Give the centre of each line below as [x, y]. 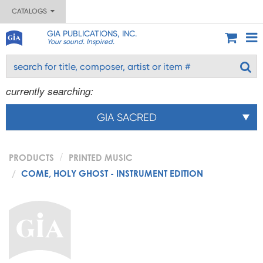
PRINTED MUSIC [101, 157]
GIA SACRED [127, 117]
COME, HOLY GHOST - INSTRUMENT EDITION [112, 173]
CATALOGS [31, 11]
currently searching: [50, 91]
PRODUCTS [31, 157]
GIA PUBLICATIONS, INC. [92, 33]
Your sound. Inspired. [80, 42]
